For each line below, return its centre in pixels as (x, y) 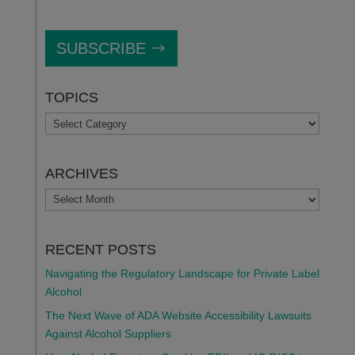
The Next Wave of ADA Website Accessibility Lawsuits (178, 315)
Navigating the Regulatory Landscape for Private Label (182, 273)
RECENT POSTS (100, 249)
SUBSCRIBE (101, 48)
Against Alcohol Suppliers (108, 333)
